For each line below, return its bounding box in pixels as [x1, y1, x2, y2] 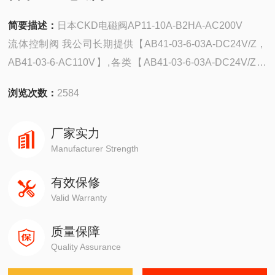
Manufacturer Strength [51, 144, 139, 153]
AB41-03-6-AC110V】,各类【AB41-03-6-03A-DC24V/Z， [8, 57, 267, 68]
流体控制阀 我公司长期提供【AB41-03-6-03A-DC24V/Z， [8, 39, 267, 49]
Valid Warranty [51, 193, 107, 203]
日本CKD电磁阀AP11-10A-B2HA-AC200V [57, 20, 243, 31]
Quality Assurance [51, 242, 122, 252]
